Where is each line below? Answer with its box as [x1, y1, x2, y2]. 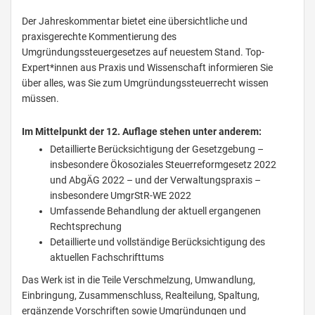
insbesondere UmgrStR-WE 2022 [50, 190, 191, 202]
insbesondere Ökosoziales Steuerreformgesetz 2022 [50, 159, 276, 171]
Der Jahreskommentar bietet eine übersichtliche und [22, 15, 247, 27]
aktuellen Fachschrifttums [50, 252, 164, 264]
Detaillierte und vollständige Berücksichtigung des [50, 236, 265, 248]
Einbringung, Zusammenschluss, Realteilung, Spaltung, [22, 290, 259, 302]
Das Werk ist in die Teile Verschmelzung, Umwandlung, [22, 274, 255, 286]
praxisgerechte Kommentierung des [22, 31, 176, 43]
